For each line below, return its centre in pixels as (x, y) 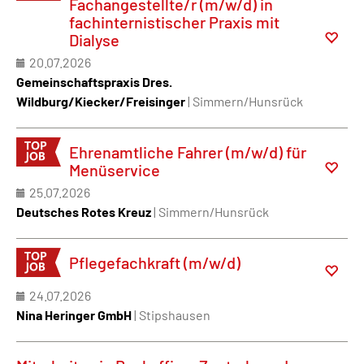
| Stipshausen (172, 315)
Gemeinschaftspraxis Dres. (94, 82)
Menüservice (115, 170)
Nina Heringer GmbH (74, 315)
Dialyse (94, 40)
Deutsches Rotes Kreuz (84, 212)
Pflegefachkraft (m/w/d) (155, 262)
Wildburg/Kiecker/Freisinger (101, 101)
